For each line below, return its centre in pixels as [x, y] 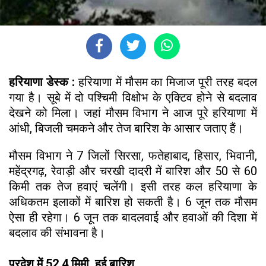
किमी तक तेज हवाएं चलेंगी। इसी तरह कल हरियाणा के [133, 186]
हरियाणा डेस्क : [44, 82]
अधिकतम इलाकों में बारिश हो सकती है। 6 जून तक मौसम [133, 202]
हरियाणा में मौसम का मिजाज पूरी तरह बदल [168, 82]
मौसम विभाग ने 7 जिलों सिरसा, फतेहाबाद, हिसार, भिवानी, [133, 155]
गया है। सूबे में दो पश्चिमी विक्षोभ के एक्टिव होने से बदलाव [133, 97]
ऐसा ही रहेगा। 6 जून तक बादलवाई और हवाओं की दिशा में [133, 217]
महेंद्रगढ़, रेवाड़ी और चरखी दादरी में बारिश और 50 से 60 [133, 171]
